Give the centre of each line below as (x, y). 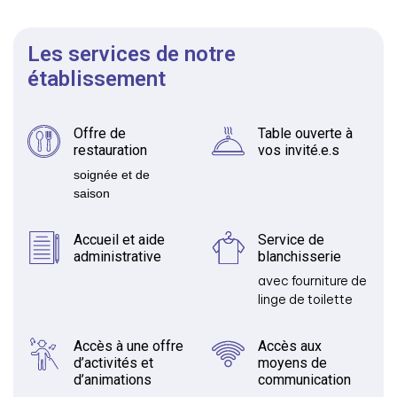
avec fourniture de (312, 280)
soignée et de (112, 174)
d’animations (113, 379)
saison (92, 193)
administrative (117, 256)
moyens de (292, 362)
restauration (110, 150)
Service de (291, 239)
